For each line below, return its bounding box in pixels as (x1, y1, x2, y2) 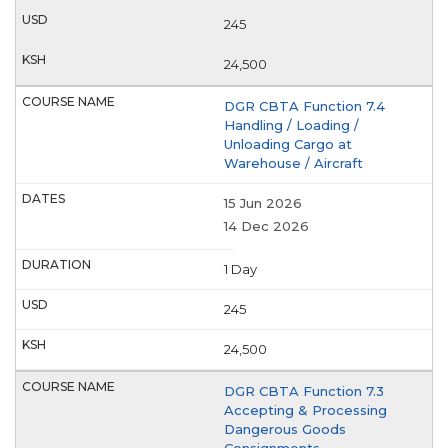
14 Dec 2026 (224, 217, 309, 234)
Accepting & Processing (224, 401, 387, 418)
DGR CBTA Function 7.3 (224, 382, 384, 399)
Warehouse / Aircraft (224, 155, 363, 172)
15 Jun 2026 (224, 195, 302, 212)
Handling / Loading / (224, 117, 359, 134)
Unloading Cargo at (224, 136, 352, 153)
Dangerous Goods (224, 420, 346, 437)
